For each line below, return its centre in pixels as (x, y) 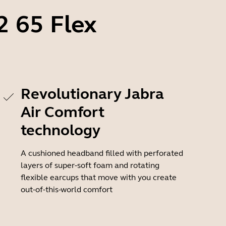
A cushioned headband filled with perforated (102, 153)
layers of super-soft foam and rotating (90, 165)
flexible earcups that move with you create (99, 177)
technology (61, 130)
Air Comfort (63, 112)
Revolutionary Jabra (92, 94)
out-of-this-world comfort (67, 189)
